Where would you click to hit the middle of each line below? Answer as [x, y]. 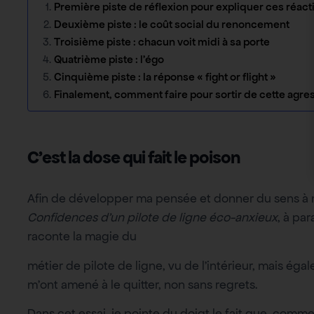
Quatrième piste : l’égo [109, 60]
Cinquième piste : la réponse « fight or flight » [165, 77]
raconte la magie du [82, 237]
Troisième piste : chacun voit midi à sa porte [162, 42]
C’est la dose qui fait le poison [134, 158]
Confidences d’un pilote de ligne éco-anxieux [152, 218]
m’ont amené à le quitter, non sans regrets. [143, 284]
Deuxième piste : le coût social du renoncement [172, 25]
